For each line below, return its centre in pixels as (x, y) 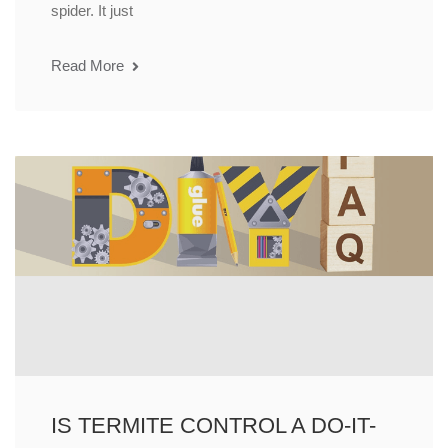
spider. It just (92, 11)
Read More (89, 66)
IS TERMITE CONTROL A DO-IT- (213, 426)
